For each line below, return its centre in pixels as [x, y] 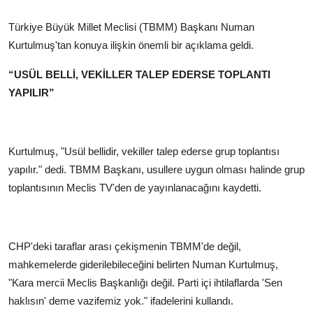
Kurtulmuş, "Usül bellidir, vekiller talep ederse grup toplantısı [144, 152]
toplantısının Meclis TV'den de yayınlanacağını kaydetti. [135, 188]
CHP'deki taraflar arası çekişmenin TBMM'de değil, [125, 247]
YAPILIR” [31, 93]
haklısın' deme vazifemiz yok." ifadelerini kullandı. [121, 301]
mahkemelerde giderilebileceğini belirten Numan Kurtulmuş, [143, 265]
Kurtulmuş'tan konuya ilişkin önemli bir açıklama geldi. [131, 45]
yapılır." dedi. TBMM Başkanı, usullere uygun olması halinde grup [156, 170]
